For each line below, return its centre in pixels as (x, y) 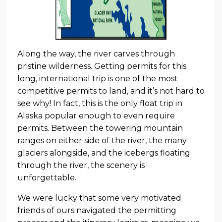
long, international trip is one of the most (98, 78)
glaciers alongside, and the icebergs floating (104, 153)
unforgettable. (47, 177)
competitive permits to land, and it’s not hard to (111, 91)
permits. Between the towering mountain (100, 128)
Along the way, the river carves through (96, 54)
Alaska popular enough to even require (96, 115)
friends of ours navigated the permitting (97, 210)
